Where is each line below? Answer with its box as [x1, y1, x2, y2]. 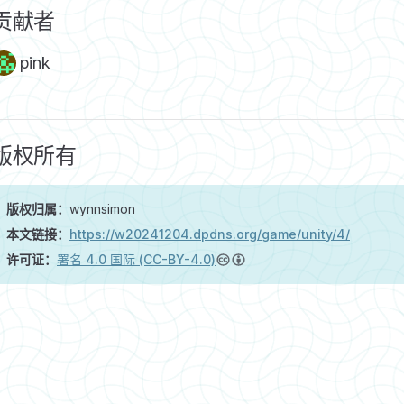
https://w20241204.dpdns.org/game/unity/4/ [69, 226, 350, 243]
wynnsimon [69, 201, 135, 217]
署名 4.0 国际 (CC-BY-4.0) [57, 252, 216, 268]
